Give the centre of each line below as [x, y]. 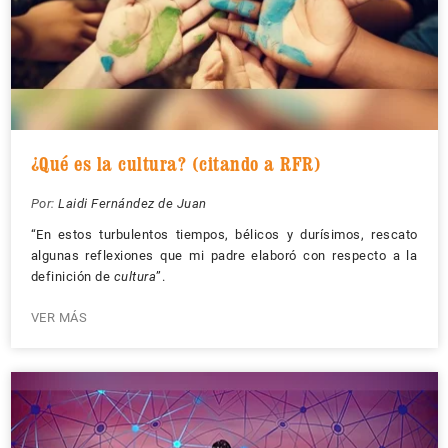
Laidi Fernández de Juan [132, 203]
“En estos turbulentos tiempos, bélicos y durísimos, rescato [224, 234]
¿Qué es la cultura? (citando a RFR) [175, 164]
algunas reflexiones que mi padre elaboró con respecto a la [224, 255]
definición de [72, 276]
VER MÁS [58, 317]
